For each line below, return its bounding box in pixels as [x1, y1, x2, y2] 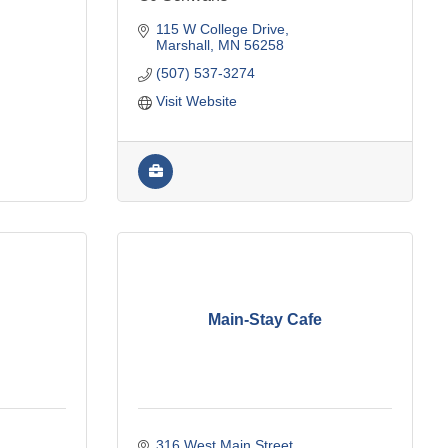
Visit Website [155, 92, 237, 109]
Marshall [155, 36, 210, 53]
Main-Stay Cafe [208, 311, 322, 329]
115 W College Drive [155, 20, 285, 37]
